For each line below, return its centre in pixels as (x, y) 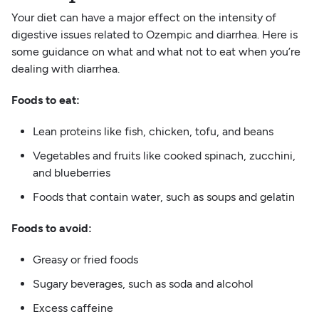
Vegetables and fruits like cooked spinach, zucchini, (164, 155)
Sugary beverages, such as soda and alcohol (143, 283)
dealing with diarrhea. (67, 68)
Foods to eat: (45, 100)
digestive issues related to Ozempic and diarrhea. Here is (154, 34)
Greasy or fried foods (85, 259)
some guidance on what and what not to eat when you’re (156, 51)
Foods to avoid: (53, 228)
